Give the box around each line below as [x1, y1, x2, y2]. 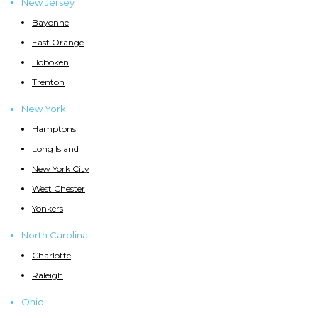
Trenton [32, 77, 65, 88]
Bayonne [32, 17, 69, 28]
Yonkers [32, 203, 63, 214]
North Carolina [21, 229, 88, 241]
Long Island [32, 143, 79, 155]
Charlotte [32, 250, 71, 261]
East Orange [32, 37, 84, 48]
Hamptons [32, 124, 76, 135]
